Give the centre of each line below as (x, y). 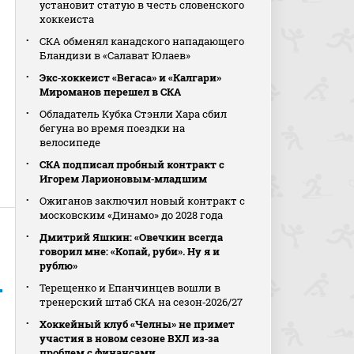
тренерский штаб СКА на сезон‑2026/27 (141, 302)
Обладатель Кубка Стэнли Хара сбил (134, 114)
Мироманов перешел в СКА (111, 92)
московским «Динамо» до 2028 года (132, 215)
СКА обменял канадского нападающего (142, 41)
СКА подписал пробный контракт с (132, 164)
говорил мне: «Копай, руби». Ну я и (130, 251)
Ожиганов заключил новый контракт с (143, 201)
